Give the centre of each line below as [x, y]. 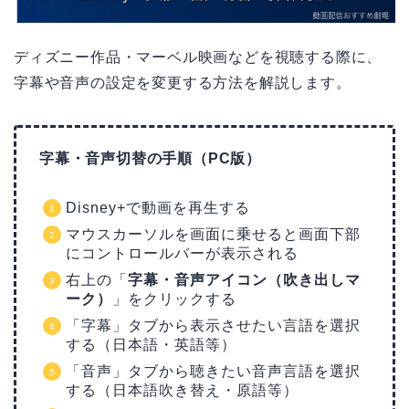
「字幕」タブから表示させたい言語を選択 [213, 325]
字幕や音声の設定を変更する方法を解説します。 [183, 82]
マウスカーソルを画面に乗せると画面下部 [213, 234]
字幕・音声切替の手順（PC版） [150, 158]
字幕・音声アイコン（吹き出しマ [244, 279]
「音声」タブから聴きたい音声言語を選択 [213, 371]
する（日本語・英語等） [151, 344]
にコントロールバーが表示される [182, 253]
